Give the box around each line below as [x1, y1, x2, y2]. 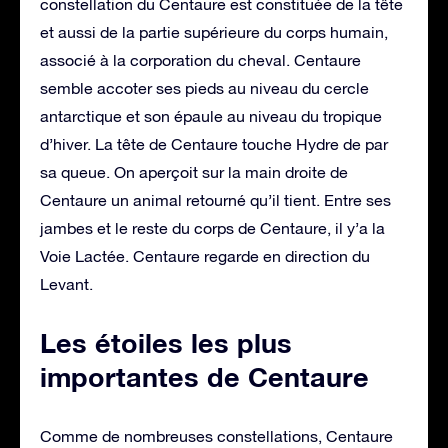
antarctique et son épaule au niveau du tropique [40, 106, 382, 125]
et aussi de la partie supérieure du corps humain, [40, 22, 388, 41]
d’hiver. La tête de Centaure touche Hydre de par [40, 134, 388, 153]
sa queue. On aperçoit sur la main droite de [40, 162, 348, 181]
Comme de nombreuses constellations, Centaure [40, 426, 393, 445]
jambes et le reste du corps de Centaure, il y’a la [40, 218, 385, 237]
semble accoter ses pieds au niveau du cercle [40, 78, 369, 97]
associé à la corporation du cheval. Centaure [40, 50, 361, 69]
